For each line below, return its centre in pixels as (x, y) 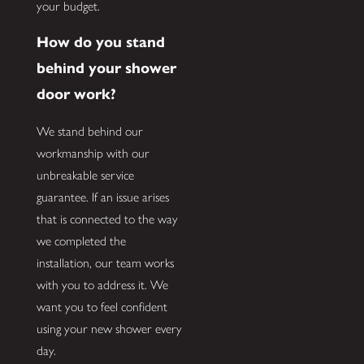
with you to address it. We (102, 284)
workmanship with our (93, 153)
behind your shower (106, 68)
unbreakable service (85, 175)
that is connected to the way (107, 219)
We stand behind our (89, 131)
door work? (76, 94)
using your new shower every (109, 328)
